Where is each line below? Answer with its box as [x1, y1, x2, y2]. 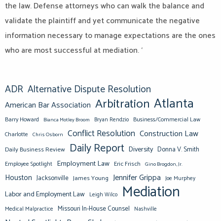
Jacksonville [37, 173, 69, 184]
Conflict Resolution [68, 127, 135, 141]
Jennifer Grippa [113, 171, 161, 184]
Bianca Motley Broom [43, 115, 90, 124]
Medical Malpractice [5, 205, 53, 214]
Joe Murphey [165, 174, 195, 183]
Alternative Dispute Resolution [28, 82, 151, 97]
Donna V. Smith [157, 144, 199, 155]
